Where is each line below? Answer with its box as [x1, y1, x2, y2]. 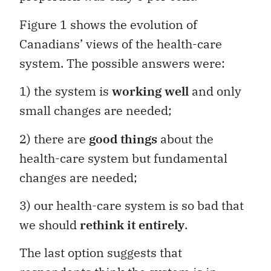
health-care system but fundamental [19, 149, 227, 166]
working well [112, 83, 189, 100]
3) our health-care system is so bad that [19, 197, 244, 214]
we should [19, 216, 80, 233]
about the [157, 130, 214, 147]
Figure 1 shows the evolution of [19, 16, 197, 33]
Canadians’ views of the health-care [19, 35, 222, 52]
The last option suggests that [19, 244, 182, 261]
